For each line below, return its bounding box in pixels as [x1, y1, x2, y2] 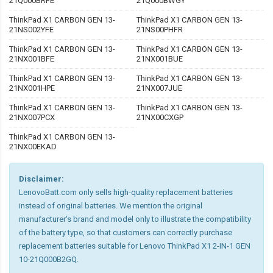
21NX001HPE [9, 83, 55, 93]
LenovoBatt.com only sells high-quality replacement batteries [19, 188, 233, 197]
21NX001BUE [136, 54, 183, 64]
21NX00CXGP [136, 113, 183, 122]
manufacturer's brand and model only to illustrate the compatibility [19, 214, 251, 224]
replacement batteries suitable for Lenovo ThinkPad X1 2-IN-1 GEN [19, 241, 250, 251]
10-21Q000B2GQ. [19, 255, 79, 264]
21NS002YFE [9, 25, 54, 35]
